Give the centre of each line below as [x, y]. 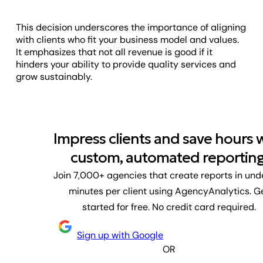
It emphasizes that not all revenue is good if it [114, 52]
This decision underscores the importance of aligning [131, 27]
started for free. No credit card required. [169, 207]
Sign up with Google [120, 235]
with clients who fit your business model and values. [128, 39]
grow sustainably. [54, 76]
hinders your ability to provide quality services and [126, 64]
